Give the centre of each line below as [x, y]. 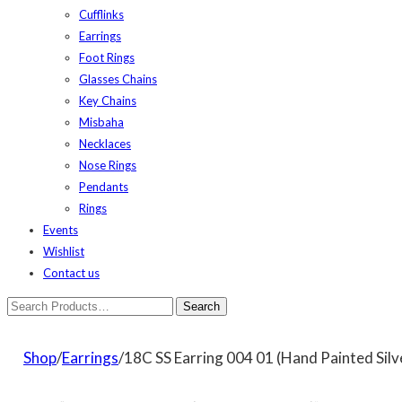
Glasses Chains [118, 79]
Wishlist [64, 251]
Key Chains [108, 100]
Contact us [71, 273]
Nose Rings [108, 165]
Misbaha [101, 122]
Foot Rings [107, 57]
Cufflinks [101, 14]
